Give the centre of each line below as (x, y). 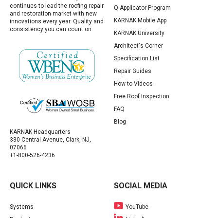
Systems (22, 207)
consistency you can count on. (51, 29)
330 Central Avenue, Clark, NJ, (50, 140)
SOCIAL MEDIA (141, 186)
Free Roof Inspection (142, 96)
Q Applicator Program (142, 8)
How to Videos (133, 83)
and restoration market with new (53, 13)
